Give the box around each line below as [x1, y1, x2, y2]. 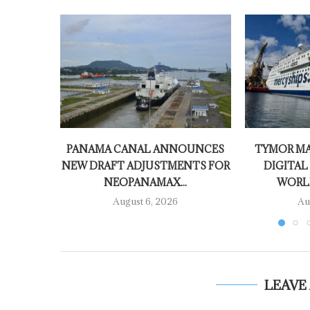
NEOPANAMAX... [104, 176, 188, 190]
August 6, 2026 [113, 195, 179, 208]
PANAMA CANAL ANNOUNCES [66, 143, 225, 156]
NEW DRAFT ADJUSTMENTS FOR [61, 159, 230, 173]
